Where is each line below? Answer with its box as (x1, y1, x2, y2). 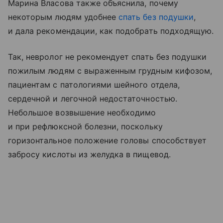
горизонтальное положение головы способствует (8, 135, 207, 145)
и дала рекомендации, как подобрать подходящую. (8, 25, 214, 36)
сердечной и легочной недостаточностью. (8, 93, 177, 104)
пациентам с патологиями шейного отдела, (8, 79, 180, 90)
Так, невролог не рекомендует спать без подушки (8, 51, 207, 62)
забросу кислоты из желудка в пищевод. (8, 149, 171, 159)
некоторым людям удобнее (8, 11, 119, 22)
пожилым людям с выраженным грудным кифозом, (8, 65, 213, 76)
